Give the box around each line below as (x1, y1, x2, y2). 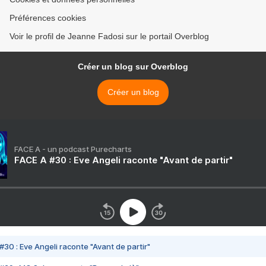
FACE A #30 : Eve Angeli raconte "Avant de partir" (14, 154, 233, 166)
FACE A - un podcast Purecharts (14, 144, 132, 154)
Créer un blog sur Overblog (78, 62, 188, 71)
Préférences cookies (9, 13, 86, 23)
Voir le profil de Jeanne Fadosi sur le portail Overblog (9, 31, 209, 41)
